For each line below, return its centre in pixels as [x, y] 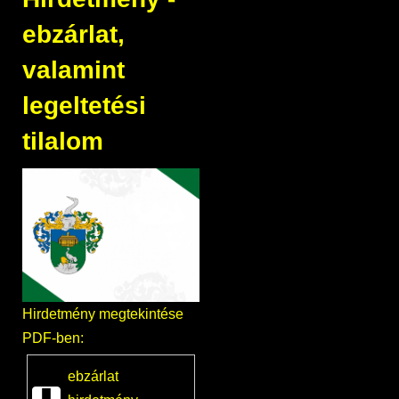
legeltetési [84, 106]
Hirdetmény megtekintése [103, 313]
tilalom [63, 142]
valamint [73, 70]
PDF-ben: [53, 338]
